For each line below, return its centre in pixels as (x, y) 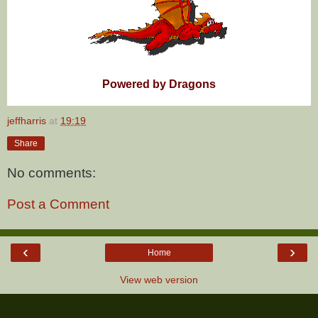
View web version (159, 280)
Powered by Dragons (159, 84)
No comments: (51, 173)
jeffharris (27, 120)
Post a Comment (58, 204)
